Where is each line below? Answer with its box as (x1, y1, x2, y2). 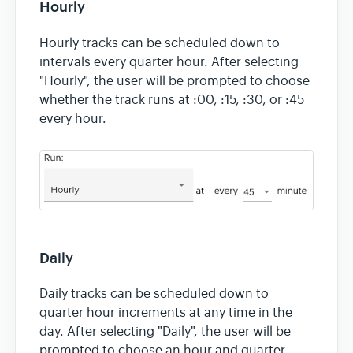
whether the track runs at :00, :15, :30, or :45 (39, 91, 304, 108)
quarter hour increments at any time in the (39, 305, 292, 321)
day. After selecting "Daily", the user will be (39, 324, 291, 340)
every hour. (39, 110, 106, 127)
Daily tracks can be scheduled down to (39, 286, 269, 303)
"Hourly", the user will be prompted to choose (39, 72, 310, 89)
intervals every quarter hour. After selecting (39, 54, 299, 70)
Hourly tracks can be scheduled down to (39, 35, 280, 51)
